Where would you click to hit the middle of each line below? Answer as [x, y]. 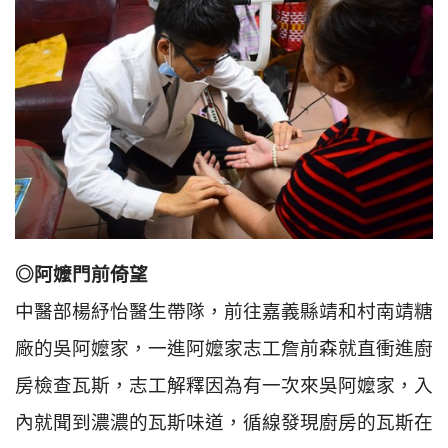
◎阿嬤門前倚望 [81, 274]
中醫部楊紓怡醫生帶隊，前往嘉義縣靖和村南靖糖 [224, 311]
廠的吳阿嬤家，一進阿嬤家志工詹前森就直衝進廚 [224, 348]
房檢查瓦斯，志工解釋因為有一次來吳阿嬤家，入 [224, 385]
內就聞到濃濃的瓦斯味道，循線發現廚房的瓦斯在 [224, 422]
